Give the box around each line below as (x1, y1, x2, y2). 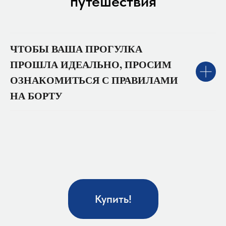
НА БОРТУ (10, 88, 63, 103)
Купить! (94, 192, 132, 206)
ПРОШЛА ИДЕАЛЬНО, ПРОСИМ (10, 56, 172, 72)
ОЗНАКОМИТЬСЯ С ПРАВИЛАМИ (10, 72, 178, 87)
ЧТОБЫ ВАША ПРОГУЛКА (10, 41, 142, 56)
